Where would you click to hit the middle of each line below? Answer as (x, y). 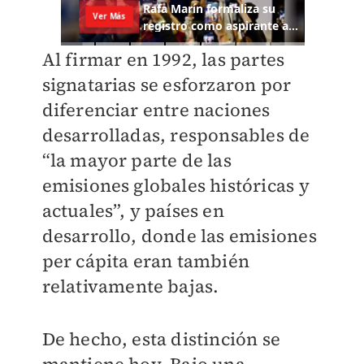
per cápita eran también (146, 261)
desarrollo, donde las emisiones (179, 236)
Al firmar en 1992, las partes (163, 60)
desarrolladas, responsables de (176, 135)
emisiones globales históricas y (175, 186)
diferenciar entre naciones (156, 110)
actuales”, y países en (133, 211)
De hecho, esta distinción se (161, 339)
